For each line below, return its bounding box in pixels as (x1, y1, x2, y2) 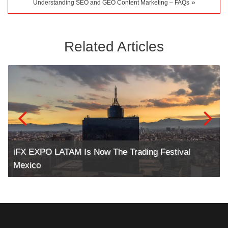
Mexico (13, 160, 41, 170)
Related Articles (64, 38, 164, 54)
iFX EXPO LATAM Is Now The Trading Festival (13, 147, 190, 157)
